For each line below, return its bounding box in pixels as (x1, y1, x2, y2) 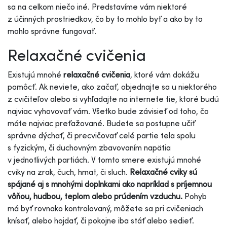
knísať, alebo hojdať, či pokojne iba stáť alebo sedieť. (8, 215, 194, 225)
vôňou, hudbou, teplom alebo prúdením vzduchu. (8, 191, 182, 201)
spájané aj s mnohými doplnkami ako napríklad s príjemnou (8, 178, 212, 189)
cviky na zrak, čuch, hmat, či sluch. (8, 166, 130, 177)
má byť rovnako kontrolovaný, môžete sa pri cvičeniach (8, 203, 203, 213)
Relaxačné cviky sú (130, 166, 197, 177)
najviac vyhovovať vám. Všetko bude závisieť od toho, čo (8, 105, 209, 116)
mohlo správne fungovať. (8, 25, 96, 36)
